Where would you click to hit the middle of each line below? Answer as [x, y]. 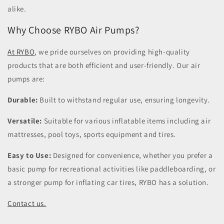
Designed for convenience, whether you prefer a [133, 155]
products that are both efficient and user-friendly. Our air [104, 65]
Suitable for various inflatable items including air [126, 120]
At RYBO [21, 51]
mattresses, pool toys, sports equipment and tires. [92, 134]
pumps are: [26, 78]
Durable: [23, 99]
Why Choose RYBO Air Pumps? [73, 30]
